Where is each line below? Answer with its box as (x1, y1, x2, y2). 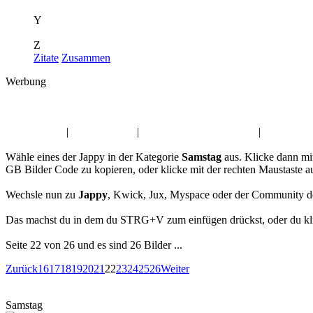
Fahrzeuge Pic (71, 126, 134, 138)
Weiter (161, 263, 189, 275)
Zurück (6, 263, 38, 275)
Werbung (6, 75, 46, 87)
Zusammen (61, 52, 110, 64)
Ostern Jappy (6, 126, 64, 138)
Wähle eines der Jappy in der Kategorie (6, 151, 182, 163)
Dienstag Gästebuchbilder (142, 126, 256, 138)
